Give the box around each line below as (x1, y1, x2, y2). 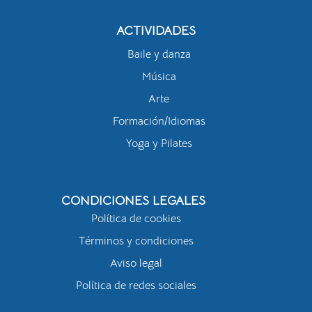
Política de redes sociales (75, 279, 196, 292)
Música (141, 70, 176, 84)
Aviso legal (109, 256, 162, 270)
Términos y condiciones (78, 234, 194, 248)
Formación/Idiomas (112, 114, 205, 128)
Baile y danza (127, 47, 191, 61)
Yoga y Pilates (125, 136, 192, 150)
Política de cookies (91, 212, 181, 226)
